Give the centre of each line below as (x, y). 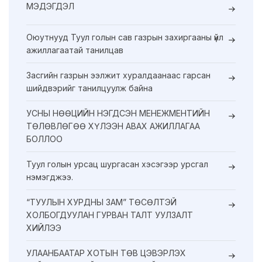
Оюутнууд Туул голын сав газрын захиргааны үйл (125, 37)
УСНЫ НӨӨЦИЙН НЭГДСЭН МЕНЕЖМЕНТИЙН (118, 113)
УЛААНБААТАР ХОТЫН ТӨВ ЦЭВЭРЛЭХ (106, 253)
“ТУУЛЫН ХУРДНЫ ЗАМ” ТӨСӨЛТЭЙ (101, 202)
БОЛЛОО (44, 139)
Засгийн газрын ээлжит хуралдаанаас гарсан (118, 75)
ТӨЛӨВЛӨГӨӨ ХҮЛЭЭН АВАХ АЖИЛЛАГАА (113, 126)
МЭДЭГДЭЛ (50, 6)
